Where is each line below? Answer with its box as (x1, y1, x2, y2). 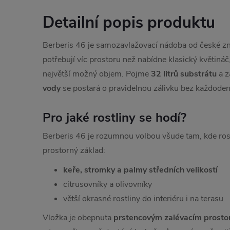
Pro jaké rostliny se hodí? (43, 109, 186, 126)
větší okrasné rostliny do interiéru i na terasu (63, 193, 223, 204)
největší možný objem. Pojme (43, 68, 151, 80)
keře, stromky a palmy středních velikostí (63, 164, 218, 176)
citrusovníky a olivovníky (63, 178, 152, 190)
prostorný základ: (43, 145, 105, 156)
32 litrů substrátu (151, 68, 217, 80)
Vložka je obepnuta (43, 212, 113, 223)
